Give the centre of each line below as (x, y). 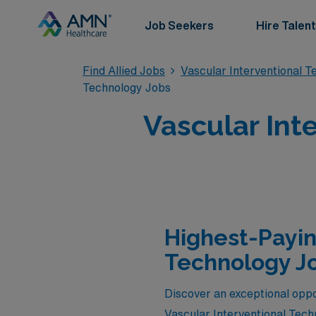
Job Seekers (179, 25)
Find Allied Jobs (124, 71)
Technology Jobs (127, 87)
